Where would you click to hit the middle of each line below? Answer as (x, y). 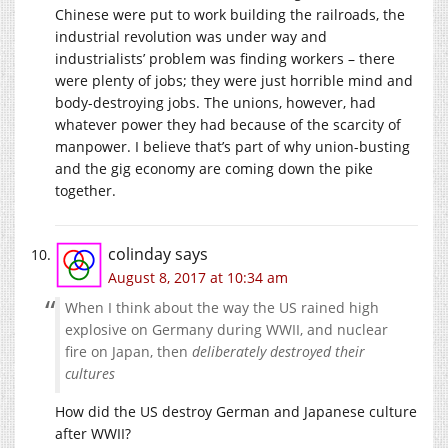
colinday (139, 254)
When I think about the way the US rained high (222, 308)
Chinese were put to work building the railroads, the (230, 15)
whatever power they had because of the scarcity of (228, 125)
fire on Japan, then (128, 352)
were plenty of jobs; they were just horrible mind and (234, 81)
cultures (90, 374)
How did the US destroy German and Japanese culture (236, 412)
